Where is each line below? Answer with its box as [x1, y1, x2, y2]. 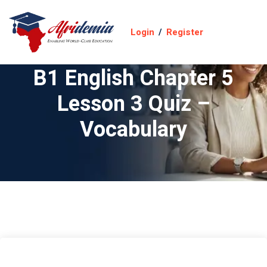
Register [166, 26, 204, 39]
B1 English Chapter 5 [33, 63, 234, 94]
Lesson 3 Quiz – [57, 88, 210, 120]
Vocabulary [80, 114, 187, 145]
